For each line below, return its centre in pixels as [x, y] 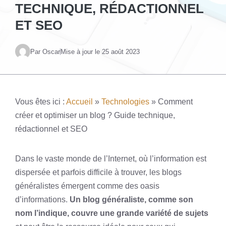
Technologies [125, 102]
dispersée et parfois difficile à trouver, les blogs [98, 172]
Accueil [79, 102]
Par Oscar [45, 51]
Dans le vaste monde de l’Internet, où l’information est [111, 159]
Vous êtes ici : [40, 102]
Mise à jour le [81, 51]
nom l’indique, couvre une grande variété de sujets [112, 213]
